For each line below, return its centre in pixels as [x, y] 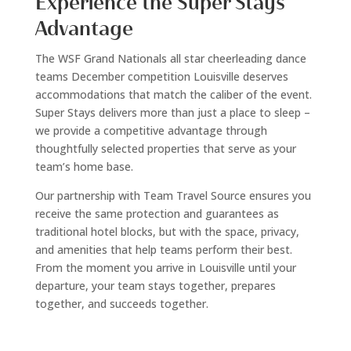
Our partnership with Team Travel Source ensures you [173, 195]
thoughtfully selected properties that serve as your [165, 148]
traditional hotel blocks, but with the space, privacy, [167, 231]
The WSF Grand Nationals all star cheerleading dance [170, 58]
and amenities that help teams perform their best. [163, 249]
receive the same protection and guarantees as [157, 213]
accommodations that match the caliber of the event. [173, 94]
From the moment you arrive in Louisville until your [165, 267]
